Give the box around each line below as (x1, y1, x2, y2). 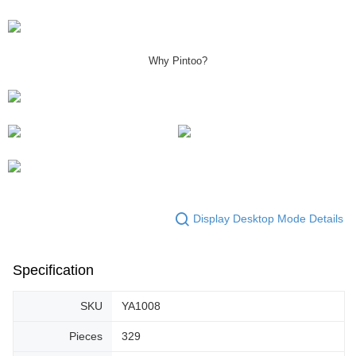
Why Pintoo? (149, 54, 207, 67)
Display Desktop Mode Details (193, 212, 343, 226)
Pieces (69, 329, 103, 342)
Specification (13, 261, 94, 278)
